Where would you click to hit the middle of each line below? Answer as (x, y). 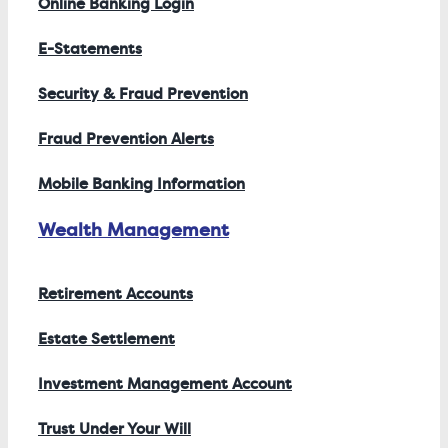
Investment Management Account (165, 384)
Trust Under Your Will (114, 429)
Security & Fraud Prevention (143, 94)
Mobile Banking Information (141, 184)
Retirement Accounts (115, 294)
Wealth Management (133, 230)
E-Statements (90, 49)
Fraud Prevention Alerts (126, 139)
